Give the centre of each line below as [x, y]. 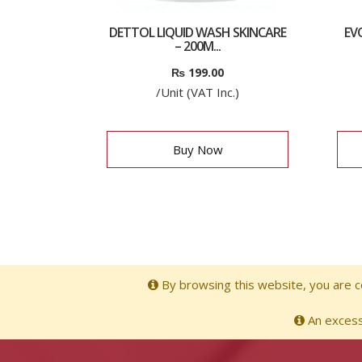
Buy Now [198, 149]
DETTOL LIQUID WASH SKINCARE [198, 32]
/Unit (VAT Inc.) [198, 92]
